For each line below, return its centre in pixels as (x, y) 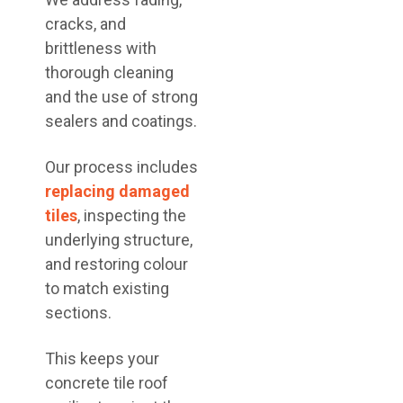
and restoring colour (116, 264)
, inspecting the (132, 215)
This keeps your (102, 358)
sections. (78, 313)
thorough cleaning (109, 72)
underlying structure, (119, 240)
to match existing (107, 288)
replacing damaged (117, 191)
